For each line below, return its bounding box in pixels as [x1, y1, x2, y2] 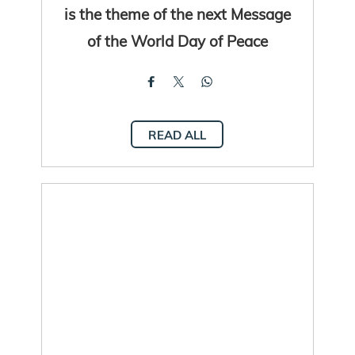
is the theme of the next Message [63, 3, 291, 24]
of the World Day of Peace [86, 30, 268, 51]
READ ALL [148, 127, 207, 143]
